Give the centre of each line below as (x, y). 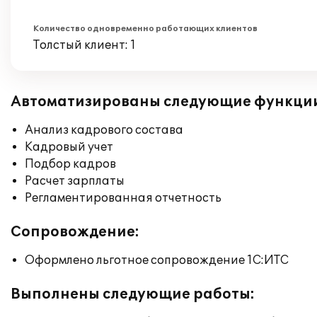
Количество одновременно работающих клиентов (145, 29)
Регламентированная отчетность (123, 198)
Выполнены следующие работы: (133, 294)
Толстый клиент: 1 (85, 45)
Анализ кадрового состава (104, 130)
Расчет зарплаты (75, 181)
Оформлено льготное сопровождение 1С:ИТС (157, 260)
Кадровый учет (69, 147)
